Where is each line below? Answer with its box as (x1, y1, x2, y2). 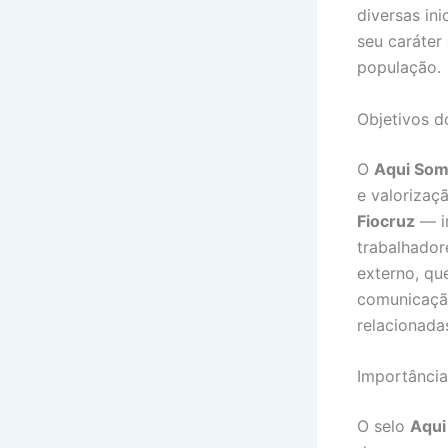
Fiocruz (357, 210, 415, 231)
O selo (357, 416, 410, 437)
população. (357, 57, 441, 78)
